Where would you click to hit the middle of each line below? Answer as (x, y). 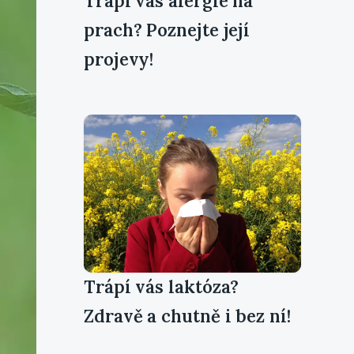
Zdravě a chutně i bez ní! (187, 316)
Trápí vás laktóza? (162, 286)
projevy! (119, 59)
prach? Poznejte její (167, 30)
